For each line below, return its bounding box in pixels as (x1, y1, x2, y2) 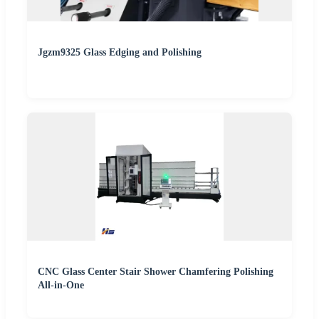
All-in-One (38, 279, 84, 291)
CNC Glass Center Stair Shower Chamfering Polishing (38, 266, 273, 277)
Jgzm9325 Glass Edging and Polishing (38, 46, 202, 58)
